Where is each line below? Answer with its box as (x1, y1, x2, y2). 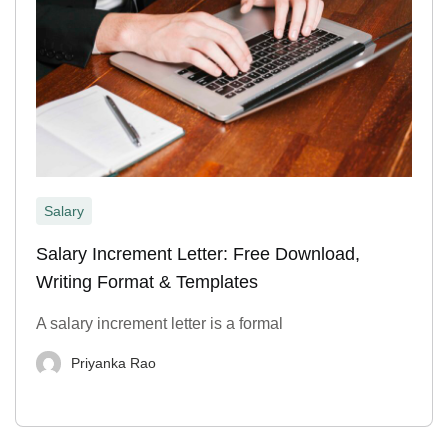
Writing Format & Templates (36, 271, 258, 292)
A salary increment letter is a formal (36, 314, 283, 332)
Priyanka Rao (71, 355, 156, 372)
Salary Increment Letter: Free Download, (36, 243, 360, 264)
